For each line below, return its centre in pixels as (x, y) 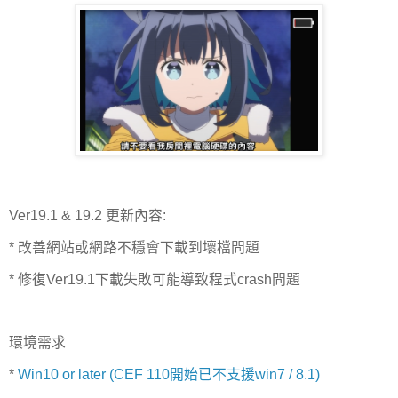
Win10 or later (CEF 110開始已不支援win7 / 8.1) (169, 375)
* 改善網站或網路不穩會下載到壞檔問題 (134, 247)
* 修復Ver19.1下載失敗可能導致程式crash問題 (155, 279)
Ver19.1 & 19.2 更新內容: (88, 215)
